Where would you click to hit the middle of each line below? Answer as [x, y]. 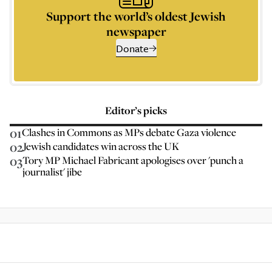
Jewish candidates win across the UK [101, 146]
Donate [132, 48]
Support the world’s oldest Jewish [136, 16]
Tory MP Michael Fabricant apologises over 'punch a [133, 160]
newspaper [136, 31]
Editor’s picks [136, 110]
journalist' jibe [52, 172]
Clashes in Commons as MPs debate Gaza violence [129, 132]
